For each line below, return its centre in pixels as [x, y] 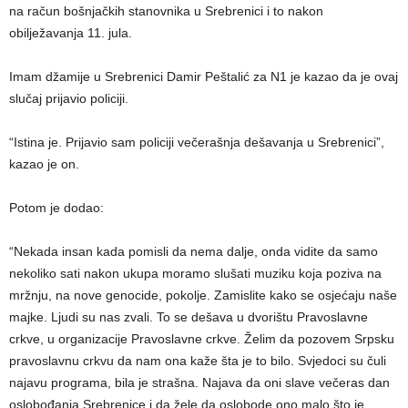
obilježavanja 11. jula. [71, 32]
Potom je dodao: [56, 207]
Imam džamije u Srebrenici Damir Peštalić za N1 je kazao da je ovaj [204, 76]
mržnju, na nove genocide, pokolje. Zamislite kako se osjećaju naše [203, 295]
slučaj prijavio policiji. [69, 98]
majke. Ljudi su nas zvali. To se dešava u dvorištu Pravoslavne [189, 316]
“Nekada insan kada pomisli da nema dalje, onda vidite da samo [194, 251]
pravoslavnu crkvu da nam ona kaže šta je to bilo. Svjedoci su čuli [198, 360]
